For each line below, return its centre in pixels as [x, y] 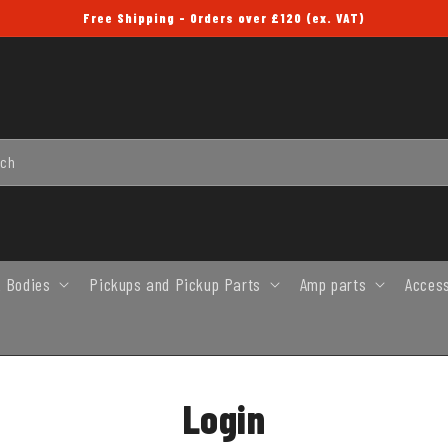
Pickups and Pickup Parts [175, 283]
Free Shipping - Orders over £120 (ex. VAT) [224, 18]
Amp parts [333, 283]
